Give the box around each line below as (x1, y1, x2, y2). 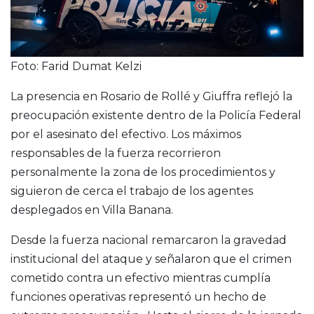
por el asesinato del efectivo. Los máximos (11, 128, 241, 142)
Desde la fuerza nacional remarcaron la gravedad (11, 233, 287, 247)
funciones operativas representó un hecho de (11, 290, 266, 304)
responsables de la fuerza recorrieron (11, 146, 221, 161)
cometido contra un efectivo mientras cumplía (11, 271, 271, 285)
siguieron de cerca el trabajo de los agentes (11, 184, 253, 198)
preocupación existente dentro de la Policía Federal (11, 109, 301, 123)
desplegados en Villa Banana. (11, 203, 173, 217)
